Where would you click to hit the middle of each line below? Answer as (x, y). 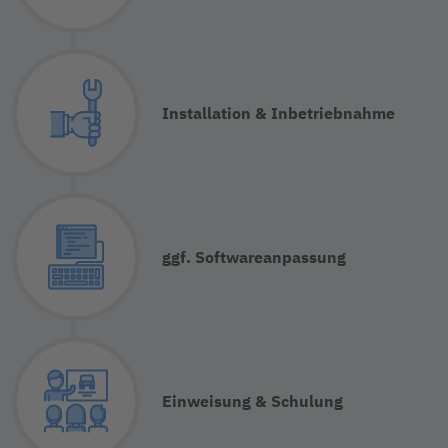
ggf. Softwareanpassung (254, 256)
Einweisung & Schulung (252, 400)
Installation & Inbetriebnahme (278, 112)
